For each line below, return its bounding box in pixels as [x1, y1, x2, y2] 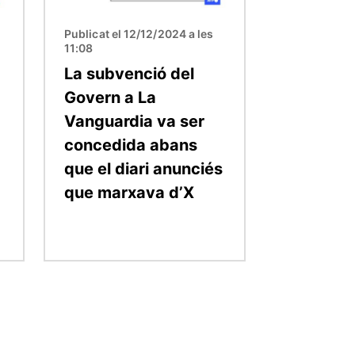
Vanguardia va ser [64, 111, 204, 131]
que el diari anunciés [64, 158, 223, 178]
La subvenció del [64, 63, 194, 83]
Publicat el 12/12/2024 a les [64, 26, 214, 40]
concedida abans [64, 135, 197, 155]
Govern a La [64, 87, 156, 107]
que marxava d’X [64, 182, 194, 202]
